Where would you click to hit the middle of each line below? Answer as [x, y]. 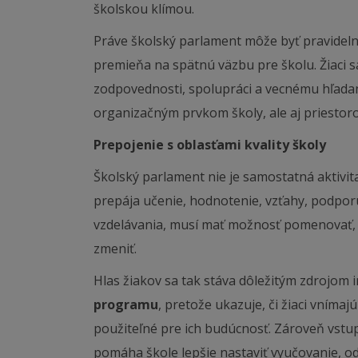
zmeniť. [115, 249]
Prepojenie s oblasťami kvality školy [210, 145]
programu [126, 304]
